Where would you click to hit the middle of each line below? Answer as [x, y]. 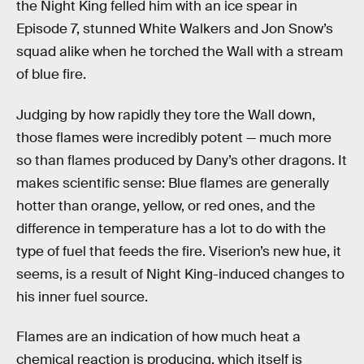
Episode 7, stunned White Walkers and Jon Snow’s [175, 29]
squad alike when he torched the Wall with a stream [180, 52]
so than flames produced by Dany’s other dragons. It [182, 160]
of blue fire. [51, 74]
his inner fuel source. [82, 297]
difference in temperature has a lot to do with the [171, 228]
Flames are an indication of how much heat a [158, 337]
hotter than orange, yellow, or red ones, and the [166, 206]
